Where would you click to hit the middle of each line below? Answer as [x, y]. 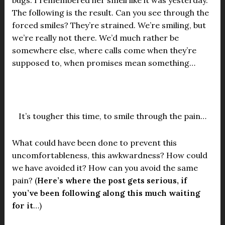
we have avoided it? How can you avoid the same [105, 168]
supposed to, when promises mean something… [103, 63]
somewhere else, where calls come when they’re [104, 50]
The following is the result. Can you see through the [110, 13]
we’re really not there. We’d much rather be [95, 38]
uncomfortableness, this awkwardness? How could [109, 155]
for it [22, 205]
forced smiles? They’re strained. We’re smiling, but [109, 25]
